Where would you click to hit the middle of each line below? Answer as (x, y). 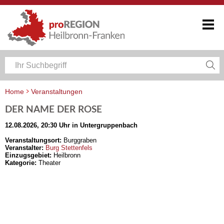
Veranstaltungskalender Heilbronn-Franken (77, 99)
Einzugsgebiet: (28, 155)
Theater (48, 163)
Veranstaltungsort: (33, 140)
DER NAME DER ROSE (53, 110)
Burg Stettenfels (69, 148)
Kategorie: (21, 163)
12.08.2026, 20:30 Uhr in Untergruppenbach (71, 125)
